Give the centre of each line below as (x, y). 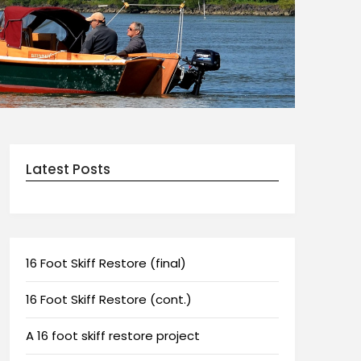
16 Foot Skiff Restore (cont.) (108, 299)
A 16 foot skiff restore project (112, 335)
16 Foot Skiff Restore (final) (106, 263)
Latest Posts (68, 169)
